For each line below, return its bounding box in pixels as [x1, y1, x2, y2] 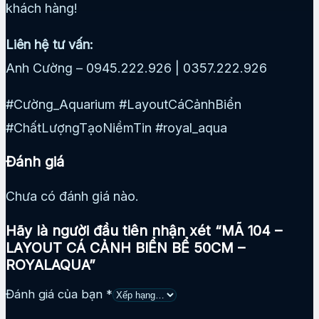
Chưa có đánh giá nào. [6, 189, 139, 204]
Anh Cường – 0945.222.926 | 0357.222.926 [6, 60, 267, 75]
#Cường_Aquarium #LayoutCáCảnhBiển [6, 96, 241, 112]
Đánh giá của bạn [6, 287, 106, 302]
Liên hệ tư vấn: [6, 36, 93, 52]
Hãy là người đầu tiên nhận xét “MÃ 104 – [6, 221, 282, 239]
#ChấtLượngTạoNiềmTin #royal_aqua [6, 120, 227, 135]
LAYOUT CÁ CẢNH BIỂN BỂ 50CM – [6, 239, 245, 256]
